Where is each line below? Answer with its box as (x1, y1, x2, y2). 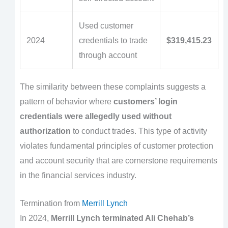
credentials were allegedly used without (19, 111, 172, 121)
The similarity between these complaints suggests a (19, 82, 206, 91)
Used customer (78, 21, 133, 30)
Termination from (19, 198, 82, 208)
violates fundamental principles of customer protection (19, 141, 213, 150)
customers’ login (113, 97, 178, 106)
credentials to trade (78, 36, 148, 45)
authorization (19, 126, 71, 135)
